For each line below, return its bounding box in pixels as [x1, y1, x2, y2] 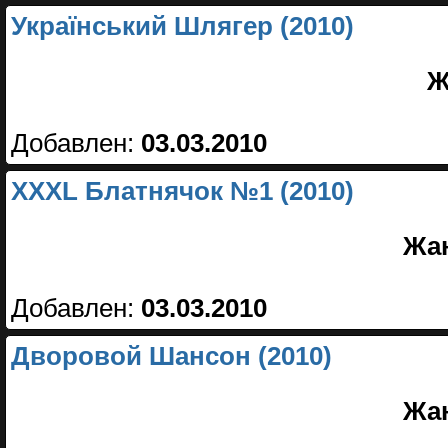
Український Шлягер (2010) [11, 11, 354, 41]
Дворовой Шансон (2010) [11, 341, 332, 371]
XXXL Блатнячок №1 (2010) [11, 176, 354, 206]
